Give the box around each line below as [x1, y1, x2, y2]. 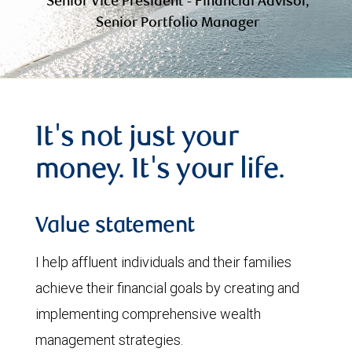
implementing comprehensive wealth [35, 305, 261, 323]
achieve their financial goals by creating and [35, 279, 299, 297]
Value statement [35, 216, 195, 238]
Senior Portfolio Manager [96, 16, 259, 31]
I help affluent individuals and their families [35, 253, 291, 271]
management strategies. [35, 331, 183, 349]
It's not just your [35, 125, 239, 153]
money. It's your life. [35, 157, 285, 185]
